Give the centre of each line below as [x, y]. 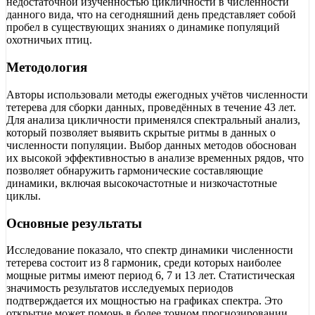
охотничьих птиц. [49, 40]
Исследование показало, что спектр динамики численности [150, 250]
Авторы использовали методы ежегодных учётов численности [157, 94]
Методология [47, 67]
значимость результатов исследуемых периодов [120, 288]
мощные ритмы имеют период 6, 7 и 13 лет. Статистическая [150, 276]
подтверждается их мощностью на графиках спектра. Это [144, 301]
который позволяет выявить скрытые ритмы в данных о [141, 132]
